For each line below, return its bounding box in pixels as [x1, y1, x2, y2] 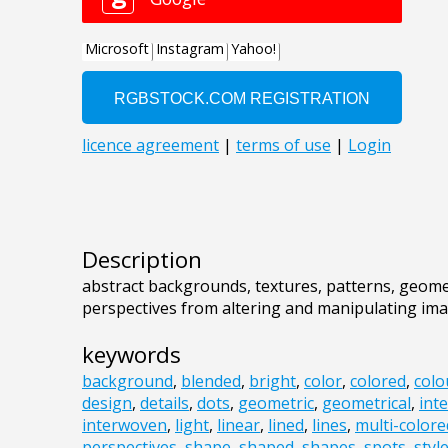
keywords [82, 339, 181, 371]
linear [217, 414, 260, 437]
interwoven [82, 414, 167, 437]
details [140, 392, 189, 415]
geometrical [322, 392, 411, 415]
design [82, 392, 132, 415]
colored [350, 370, 406, 393]
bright [249, 370, 296, 393]
